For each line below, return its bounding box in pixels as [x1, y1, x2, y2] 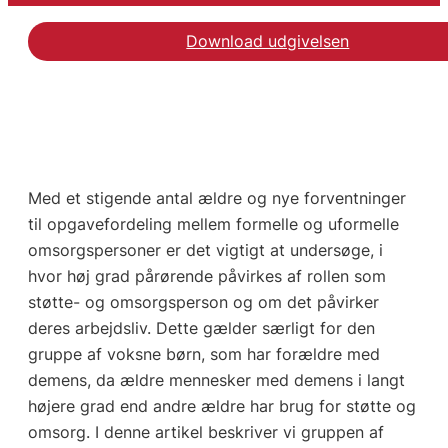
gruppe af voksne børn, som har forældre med [27, 344, 380, 365]
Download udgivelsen [186, 30, 350, 51]
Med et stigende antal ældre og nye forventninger [27, 188, 406, 209]
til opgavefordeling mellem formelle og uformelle [27, 214, 399, 235]
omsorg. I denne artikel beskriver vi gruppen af [27, 422, 384, 443]
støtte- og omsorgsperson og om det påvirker [27, 292, 379, 313]
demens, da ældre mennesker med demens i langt [27, 370, 405, 391]
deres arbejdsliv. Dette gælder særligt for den [27, 318, 375, 339]
